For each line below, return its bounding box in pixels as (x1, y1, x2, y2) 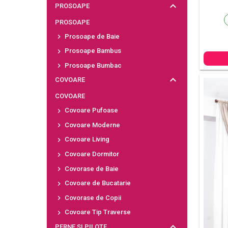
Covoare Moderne (63, 121, 120, 129)
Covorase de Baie (63, 164, 119, 173)
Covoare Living (63, 135, 109, 144)
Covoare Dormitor (63, 150, 119, 158)
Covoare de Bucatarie (63, 179, 131, 187)
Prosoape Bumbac (63, 61, 122, 69)
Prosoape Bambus (63, 47, 121, 55)
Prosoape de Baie (63, 32, 120, 40)
